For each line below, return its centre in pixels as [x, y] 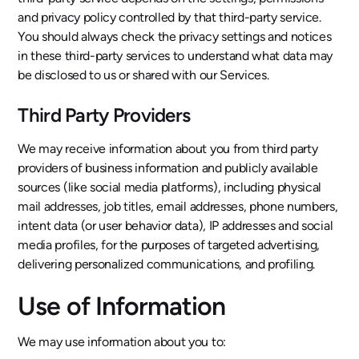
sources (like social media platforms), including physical [170, 187]
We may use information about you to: [122, 342]
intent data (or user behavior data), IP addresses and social [175, 226]
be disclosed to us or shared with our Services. [143, 75]
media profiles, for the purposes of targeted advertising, [169, 245]
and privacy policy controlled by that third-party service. [169, 17]
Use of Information [122, 306]
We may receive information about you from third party [168, 149]
